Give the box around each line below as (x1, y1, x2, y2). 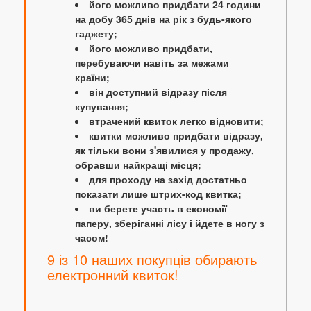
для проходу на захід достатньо (89, 172, 247, 187)
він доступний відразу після (89, 85, 227, 99)
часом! (75, 230, 108, 245)
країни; (75, 70, 110, 85)
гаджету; (75, 26, 117, 41)
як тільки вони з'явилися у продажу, (75, 143, 254, 158)
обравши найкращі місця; (75, 158, 201, 172)
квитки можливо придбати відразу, (89, 128, 263, 143)
